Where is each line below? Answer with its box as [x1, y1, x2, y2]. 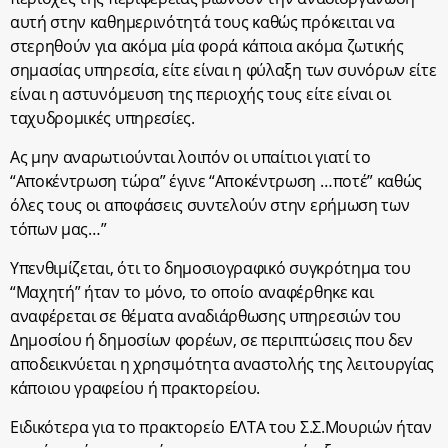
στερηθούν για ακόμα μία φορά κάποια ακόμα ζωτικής [10, 35, 404, 57]
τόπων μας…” [10, 218, 107, 240]
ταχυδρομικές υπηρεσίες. [10, 107, 195, 129]
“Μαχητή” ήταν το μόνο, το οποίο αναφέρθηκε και [10, 281, 374, 303]
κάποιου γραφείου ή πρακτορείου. [10, 377, 261, 399]
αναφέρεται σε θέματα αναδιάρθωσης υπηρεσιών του [10, 305, 401, 327]
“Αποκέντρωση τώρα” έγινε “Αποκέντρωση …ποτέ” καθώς [10, 170, 422, 192]
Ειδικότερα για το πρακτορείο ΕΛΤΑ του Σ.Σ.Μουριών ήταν [10, 416, 432, 438]
